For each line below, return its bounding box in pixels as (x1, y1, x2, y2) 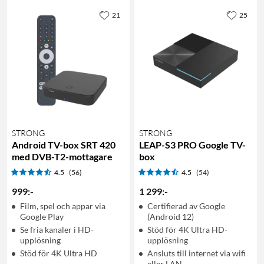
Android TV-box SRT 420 (12, 138, 115, 150)
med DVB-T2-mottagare (12, 150, 113, 162)
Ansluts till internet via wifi (147, 247, 246, 258)
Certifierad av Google (147, 200, 225, 211)
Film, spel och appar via (20, 200, 105, 211)
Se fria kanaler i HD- (20, 224, 94, 235)
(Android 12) (147, 211, 194, 222)
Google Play (20, 211, 64, 222)
